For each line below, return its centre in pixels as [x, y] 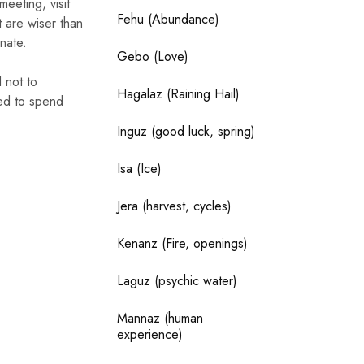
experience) [150, 334]
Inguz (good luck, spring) [186, 131]
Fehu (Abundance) [169, 19]
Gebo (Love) [153, 56]
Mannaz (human [160, 318]
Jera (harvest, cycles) [175, 206]
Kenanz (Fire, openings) [183, 243]
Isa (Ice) [140, 168]
